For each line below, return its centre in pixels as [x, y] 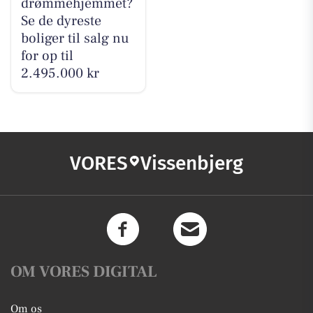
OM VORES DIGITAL [84, 271]
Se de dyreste [61, 21]
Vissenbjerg [192, 163]
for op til [47, 56]
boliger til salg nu [75, 39]
